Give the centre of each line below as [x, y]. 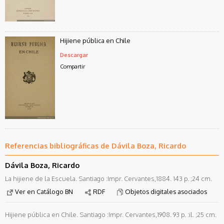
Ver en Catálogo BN [44, 191]
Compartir [72, 66]
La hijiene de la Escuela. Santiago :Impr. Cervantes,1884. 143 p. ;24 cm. [108, 179]
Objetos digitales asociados [166, 191]
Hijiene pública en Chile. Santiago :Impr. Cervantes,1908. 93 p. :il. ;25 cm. [111, 214]
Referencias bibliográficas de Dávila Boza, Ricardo [95, 146]
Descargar [74, 54]
